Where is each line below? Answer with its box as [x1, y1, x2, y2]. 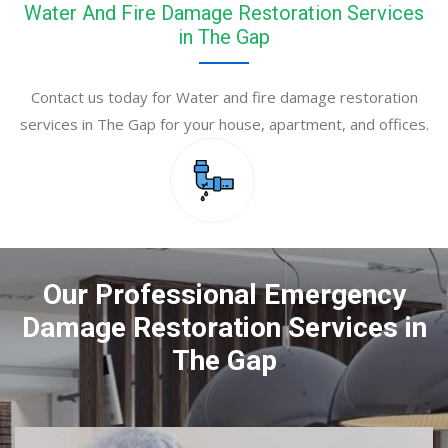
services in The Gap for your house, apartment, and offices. [19, 114, 429, 135]
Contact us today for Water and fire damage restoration [30, 87, 418, 108]
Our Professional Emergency [42, 278, 406, 312]
